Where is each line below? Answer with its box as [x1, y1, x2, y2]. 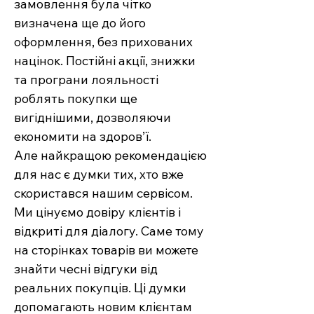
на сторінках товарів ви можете [14, 242, 198, 259]
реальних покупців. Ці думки [14, 280, 186, 296]
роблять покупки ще [14, 90, 137, 107]
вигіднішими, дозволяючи [14, 109, 171, 126]
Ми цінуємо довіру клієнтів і [14, 204, 181, 221]
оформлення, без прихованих [14, 34, 193, 50]
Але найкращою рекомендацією [14, 147, 207, 164]
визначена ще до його [14, 15, 146, 32]
